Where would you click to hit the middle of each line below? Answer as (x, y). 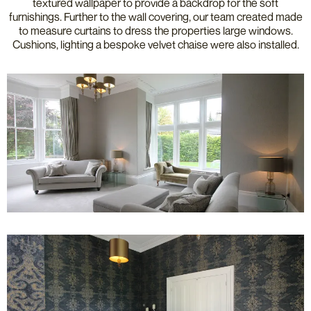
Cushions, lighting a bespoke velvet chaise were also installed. (155, 44)
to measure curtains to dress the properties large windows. (155, 31)
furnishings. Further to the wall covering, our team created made (155, 17)
